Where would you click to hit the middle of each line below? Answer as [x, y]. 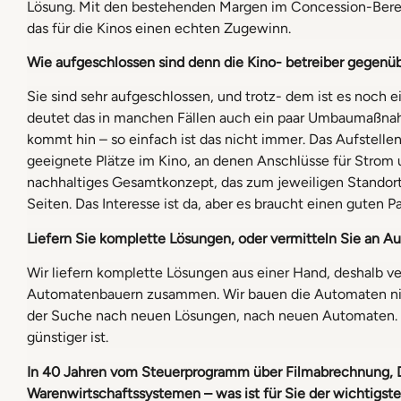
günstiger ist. [68, 337]
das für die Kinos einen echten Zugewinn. [159, 28]
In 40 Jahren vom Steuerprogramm [140, 371]
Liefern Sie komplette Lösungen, [132, 238]
